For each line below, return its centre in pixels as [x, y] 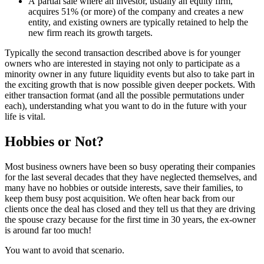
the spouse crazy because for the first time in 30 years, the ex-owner [130, 220]
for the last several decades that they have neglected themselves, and [131, 177]
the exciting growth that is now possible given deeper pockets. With [130, 85]
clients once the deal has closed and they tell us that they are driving [130, 209]
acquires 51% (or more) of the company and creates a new [136, 12]
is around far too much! [48, 230]
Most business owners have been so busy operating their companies [130, 167]
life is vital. [25, 117]
